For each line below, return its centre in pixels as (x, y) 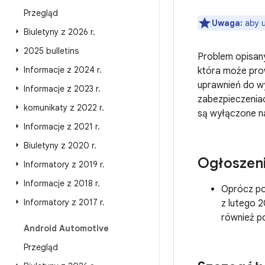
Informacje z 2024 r (62, 70)
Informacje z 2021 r (61, 127)
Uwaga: (227, 23)
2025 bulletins (51, 51)
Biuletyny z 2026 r (58, 32)
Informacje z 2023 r (61, 89)
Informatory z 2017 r (63, 202)
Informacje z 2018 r (61, 183)
